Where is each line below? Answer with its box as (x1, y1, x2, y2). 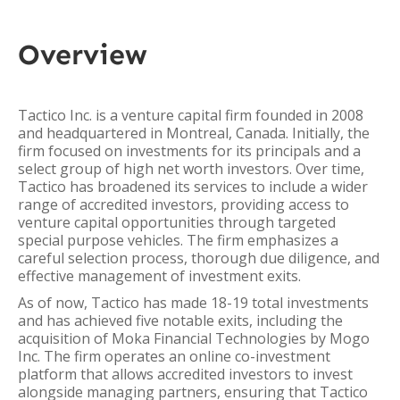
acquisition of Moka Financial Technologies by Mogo (18, 329, 370, 348)
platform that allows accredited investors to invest (18, 364, 353, 384)
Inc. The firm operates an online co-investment (18, 346, 330, 366)
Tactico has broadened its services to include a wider (18, 177, 368, 196)
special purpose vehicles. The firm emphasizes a (18, 230, 338, 250)
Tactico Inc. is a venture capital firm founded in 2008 (18, 105, 363, 125)
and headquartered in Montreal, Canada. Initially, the (18, 123, 370, 143)
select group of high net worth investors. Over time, (18, 159, 364, 179)
